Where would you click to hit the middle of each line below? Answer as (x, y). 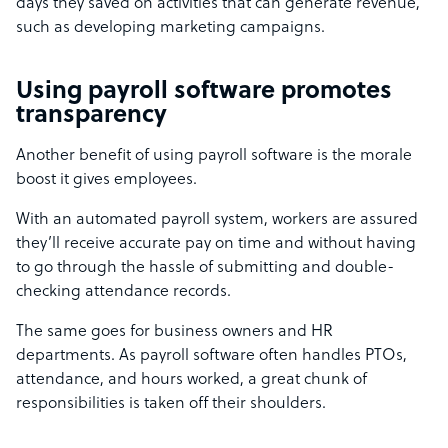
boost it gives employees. (106, 180)
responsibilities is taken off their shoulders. (171, 404)
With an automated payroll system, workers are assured (217, 220)
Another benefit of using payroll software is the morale (214, 156)
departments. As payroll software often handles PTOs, (211, 356)
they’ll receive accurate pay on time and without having (216, 244)
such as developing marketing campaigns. (170, 28)
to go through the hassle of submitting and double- (205, 268)
